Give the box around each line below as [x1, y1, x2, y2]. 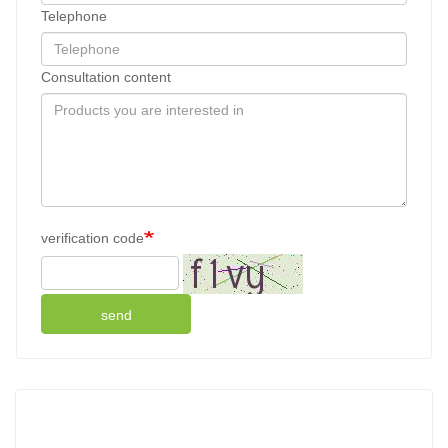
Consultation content [41, 69, 171, 86]
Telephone [41, 8, 107, 25]
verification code [41, 230, 144, 247]
